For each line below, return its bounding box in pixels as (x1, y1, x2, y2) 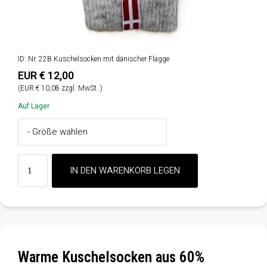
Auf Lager (18, 101, 49, 110)
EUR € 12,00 (18, 69, 74, 82)
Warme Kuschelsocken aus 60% (18, 248, 204, 266)
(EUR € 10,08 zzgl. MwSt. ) (18, 83, 103, 92)
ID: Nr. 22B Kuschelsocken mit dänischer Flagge (18, 54, 169, 63)
